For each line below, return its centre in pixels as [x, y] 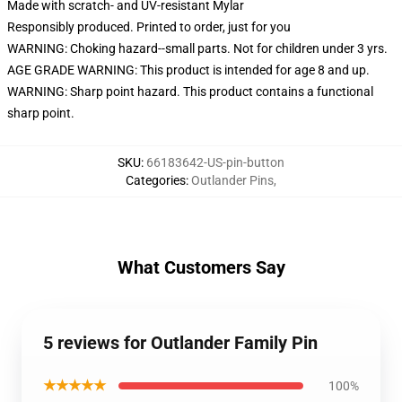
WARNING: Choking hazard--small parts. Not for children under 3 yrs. [197, 48]
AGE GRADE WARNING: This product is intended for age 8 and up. [188, 70]
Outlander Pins [232, 180]
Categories [156, 180]
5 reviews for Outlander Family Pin [180, 343]
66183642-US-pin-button [215, 162]
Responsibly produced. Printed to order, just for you [149, 27]
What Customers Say [201, 267]
